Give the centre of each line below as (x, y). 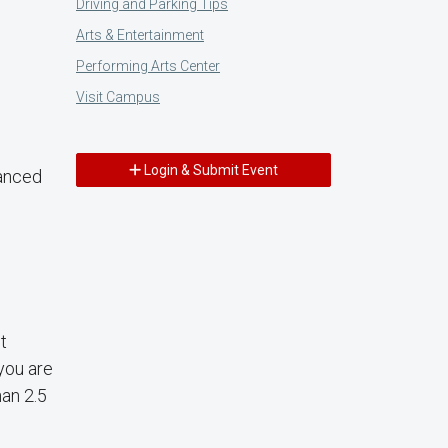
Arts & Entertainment (140, 34)
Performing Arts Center (148, 65)
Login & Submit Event (209, 169)
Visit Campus (118, 96)
